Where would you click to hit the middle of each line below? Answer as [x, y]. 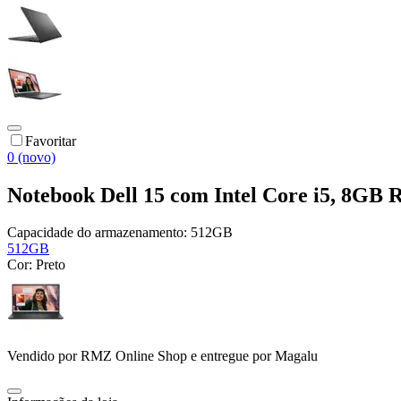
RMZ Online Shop [134, 356]
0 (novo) [31, 157]
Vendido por [44, 356]
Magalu [296, 356]
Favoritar [51, 141]
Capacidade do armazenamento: [99, 233]
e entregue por [229, 356]
